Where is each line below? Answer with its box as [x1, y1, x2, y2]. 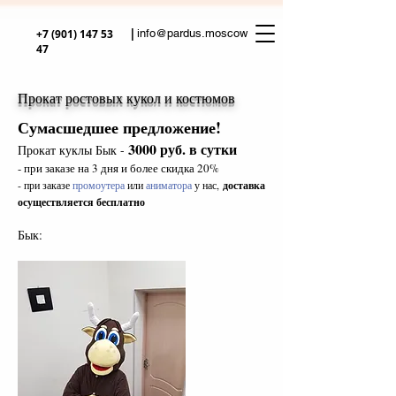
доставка [223, 178, 265, 193]
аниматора [146, 178, 192, 192]
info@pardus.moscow [137, 27, 247, 40]
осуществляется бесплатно [18, 194, 145, 209]
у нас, [192, 178, 223, 192]
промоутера [72, 178, 125, 192]
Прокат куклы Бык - [18, 141, 128, 158]
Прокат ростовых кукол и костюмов [18, 88, 235, 107]
